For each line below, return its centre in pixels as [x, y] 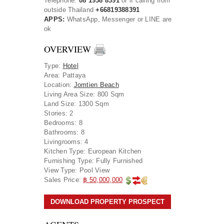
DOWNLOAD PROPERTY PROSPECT [107, 201]
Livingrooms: [63, 141]
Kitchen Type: [65, 151]
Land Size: [60, 103]
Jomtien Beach [96, 84]
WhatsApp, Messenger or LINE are [118, 19]
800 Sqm [111, 94]
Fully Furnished [119, 160]
